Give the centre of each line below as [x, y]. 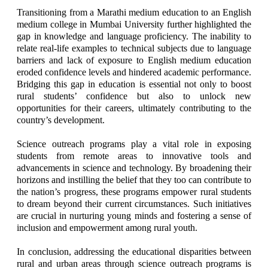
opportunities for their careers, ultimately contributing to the [134, 108]
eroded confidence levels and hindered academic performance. [134, 72]
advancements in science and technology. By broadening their [134, 168]
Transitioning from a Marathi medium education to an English [134, 12]
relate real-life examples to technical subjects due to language [134, 48]
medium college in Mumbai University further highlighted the [134, 24]
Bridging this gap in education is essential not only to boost [134, 84]
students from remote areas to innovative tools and [134, 156]
